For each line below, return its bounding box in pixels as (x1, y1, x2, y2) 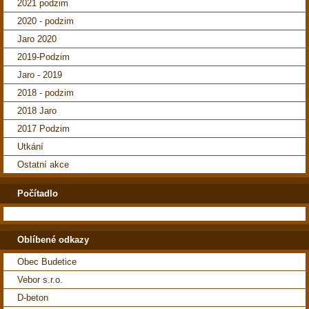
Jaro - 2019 (17, 70, 62, 81)
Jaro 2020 (17, 34, 57, 45)
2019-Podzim (17, 52, 70, 63)
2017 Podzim (17, 123, 70, 134)
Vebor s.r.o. (17, 274, 63, 285)
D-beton (17, 292, 48, 303)
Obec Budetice (17, 256, 77, 267)
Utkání (17, 141, 43, 152)
